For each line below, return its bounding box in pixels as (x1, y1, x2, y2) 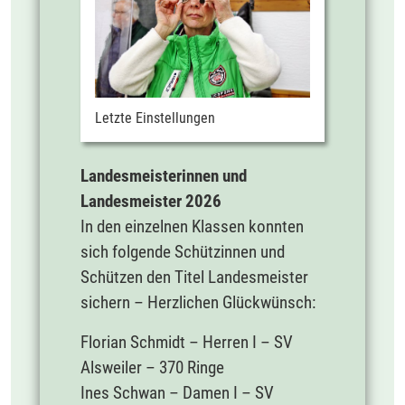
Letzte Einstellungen (95, 108, 215, 127)
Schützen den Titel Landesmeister (80, 266, 308, 287)
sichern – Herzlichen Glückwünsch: (80, 291, 316, 313)
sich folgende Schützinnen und (80, 240, 285, 262)
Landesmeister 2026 (80, 190, 221, 212)
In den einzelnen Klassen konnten (80, 215, 304, 237)
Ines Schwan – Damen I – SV (80, 381, 274, 403)
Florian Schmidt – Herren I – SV (80, 331, 293, 353)
